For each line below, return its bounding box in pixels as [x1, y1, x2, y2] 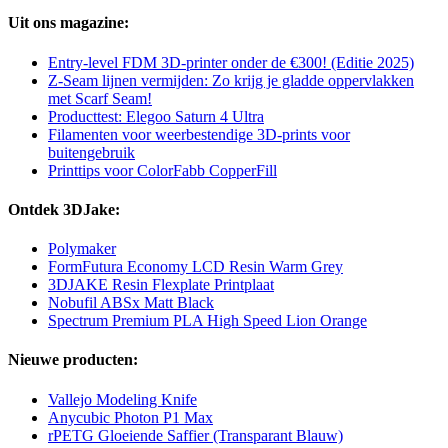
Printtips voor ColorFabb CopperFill [48, 161, 277, 179]
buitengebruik [48, 143, 135, 161]
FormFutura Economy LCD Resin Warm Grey [48, 258, 343, 276]
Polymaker [48, 240, 116, 258]
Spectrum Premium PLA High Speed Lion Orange [48, 312, 367, 330]
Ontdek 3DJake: [8, 200, 120, 218]
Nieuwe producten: [8, 351, 138, 369]
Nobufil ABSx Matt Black [48, 294, 214, 312]
